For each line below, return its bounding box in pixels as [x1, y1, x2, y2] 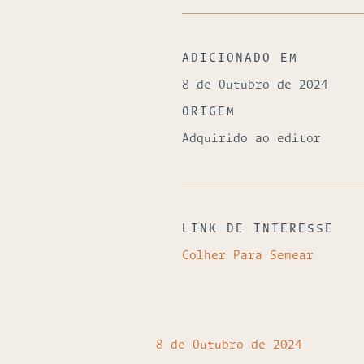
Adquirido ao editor [182, 133, 321, 145]
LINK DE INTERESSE [182, 223, 334, 235]
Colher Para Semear [182, 250, 314, 262]
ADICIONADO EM [182, 53, 298, 64]
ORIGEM [182, 106, 236, 118]
